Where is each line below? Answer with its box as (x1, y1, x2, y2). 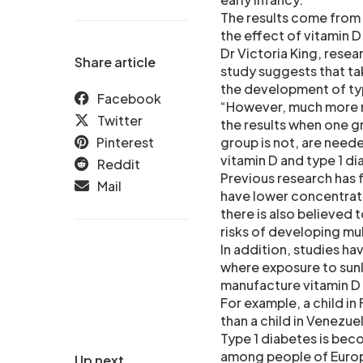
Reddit (97, 156, 140, 173)
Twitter (97, 112, 143, 129)
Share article (75, 53, 156, 70)
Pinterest (96, 134, 154, 151)
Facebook (97, 90, 161, 107)
